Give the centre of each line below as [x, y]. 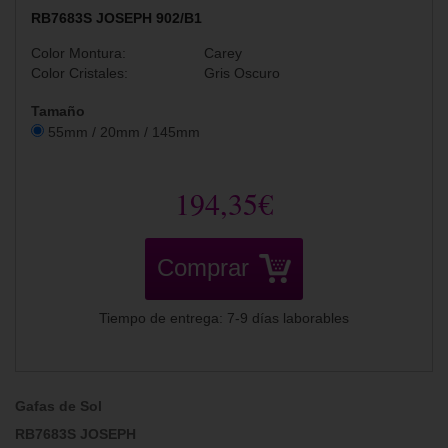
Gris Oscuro [242, 74]
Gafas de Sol [58, 406]
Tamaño [58, 111]
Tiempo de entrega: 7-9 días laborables [224, 318]
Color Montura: [78, 54]
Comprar [203, 268]
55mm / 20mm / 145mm [122, 132]
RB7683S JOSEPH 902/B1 [116, 18]
